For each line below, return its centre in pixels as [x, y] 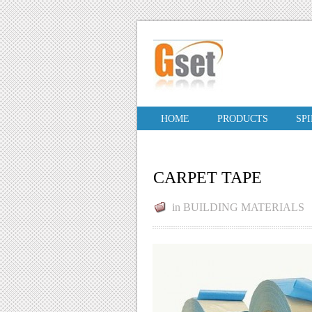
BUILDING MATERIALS [244, 207]
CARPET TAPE [208, 178]
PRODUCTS [243, 119]
